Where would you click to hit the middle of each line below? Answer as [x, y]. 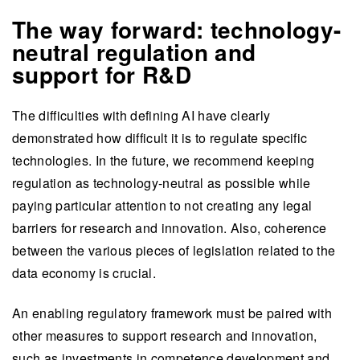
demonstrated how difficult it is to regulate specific [160, 137]
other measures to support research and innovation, [165, 336]
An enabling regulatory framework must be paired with [172, 313]
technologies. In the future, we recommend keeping [164, 160]
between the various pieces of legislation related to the [174, 250]
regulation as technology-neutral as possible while [162, 182]
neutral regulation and [134, 52]
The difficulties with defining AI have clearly [141, 115]
